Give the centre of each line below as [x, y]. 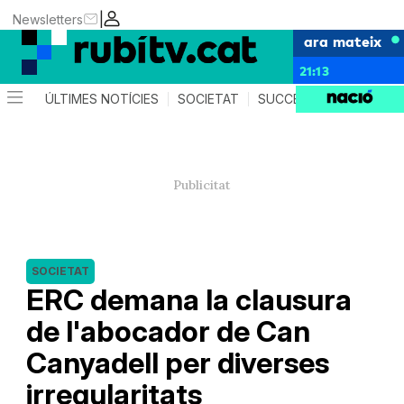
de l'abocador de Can [168, 331]
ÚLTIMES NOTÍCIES [102, 99]
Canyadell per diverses [177, 363]
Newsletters [48, 19]
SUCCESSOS [297, 99]
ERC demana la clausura [188, 300]
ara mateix [343, 41]
